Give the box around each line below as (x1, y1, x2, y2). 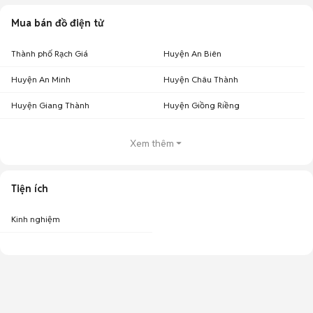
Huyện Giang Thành (11, 100, 89, 110)
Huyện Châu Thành (163, 74, 238, 85)
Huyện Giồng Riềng (163, 100, 240, 110)
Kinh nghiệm (11, 214, 60, 224)
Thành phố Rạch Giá (11, 48, 88, 59)
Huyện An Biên (163, 48, 221, 59)
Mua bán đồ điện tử (11, 17, 103, 29)
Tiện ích (11, 182, 48, 195)
